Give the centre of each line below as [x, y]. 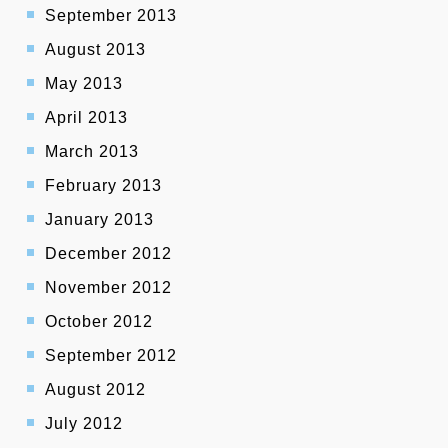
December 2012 [108, 254]
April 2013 [86, 118]
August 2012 [95, 390]
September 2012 [111, 356]
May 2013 [84, 84]
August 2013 [95, 50]
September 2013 [111, 16]
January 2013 [99, 220]
